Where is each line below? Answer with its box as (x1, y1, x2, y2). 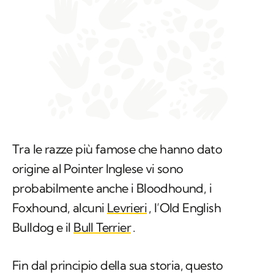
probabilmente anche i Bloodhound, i (12, 180, 212, 196)
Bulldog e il (12, 220, 74, 235)
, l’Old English (149, 200, 221, 216)
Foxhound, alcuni (12, 200, 107, 216)
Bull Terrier (73, 220, 131, 235)
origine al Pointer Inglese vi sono (12, 161, 183, 177)
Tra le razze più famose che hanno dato (12, 141, 223, 157)
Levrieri (106, 200, 147, 216)
